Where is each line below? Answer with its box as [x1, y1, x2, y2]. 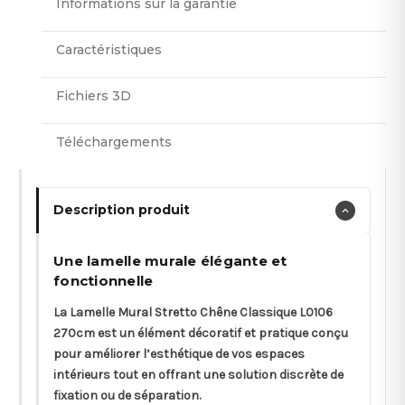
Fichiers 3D [56, 87, 131, 104]
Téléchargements [56, 133, 172, 150]
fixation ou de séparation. [53, 387, 201, 403]
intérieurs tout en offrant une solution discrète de [53, 366, 344, 382]
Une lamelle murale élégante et [53, 251, 287, 269]
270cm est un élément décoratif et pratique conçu [53, 325, 348, 341]
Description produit [53, 202, 190, 219]
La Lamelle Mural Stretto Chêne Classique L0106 [53, 304, 333, 320]
